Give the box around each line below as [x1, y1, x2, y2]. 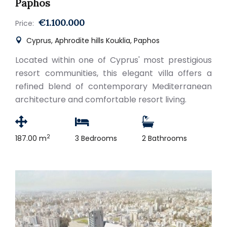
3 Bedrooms [75, 133, 117, 143]
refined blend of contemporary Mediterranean [15, 81, 212, 92]
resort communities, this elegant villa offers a [15, 67, 212, 79]
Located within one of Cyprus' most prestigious [15, 54, 212, 66]
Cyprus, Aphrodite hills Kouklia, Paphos [24, 35, 160, 46]
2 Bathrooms [142, 133, 187, 143]
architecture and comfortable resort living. [15, 94, 186, 105]
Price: [15, 18, 34, 28]
